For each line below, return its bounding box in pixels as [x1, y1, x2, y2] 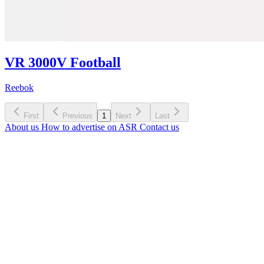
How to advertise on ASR [41, 122, 140, 133]
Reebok [5, 82, 34, 93]
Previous [62, 111, 93, 121]
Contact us [140, 122, 179, 133]
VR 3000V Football [5, 55, 121, 71]
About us [5, 122, 41, 133]
